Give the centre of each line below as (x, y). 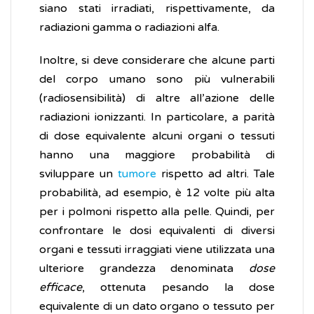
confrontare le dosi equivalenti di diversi (157, 231)
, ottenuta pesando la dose (178, 288)
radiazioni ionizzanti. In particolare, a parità (157, 117)
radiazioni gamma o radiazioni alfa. (129, 28)
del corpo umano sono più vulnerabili (157, 80)
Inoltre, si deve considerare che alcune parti (157, 61)
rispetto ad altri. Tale (216, 174)
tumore (137, 174)
